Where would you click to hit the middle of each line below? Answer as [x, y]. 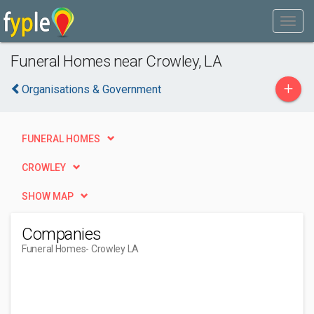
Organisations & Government [91, 89]
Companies [62, 234]
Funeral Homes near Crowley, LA [116, 61]
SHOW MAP [48, 196]
